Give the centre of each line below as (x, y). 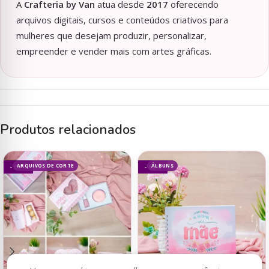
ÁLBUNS (162, 166)
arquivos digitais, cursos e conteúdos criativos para (122, 20)
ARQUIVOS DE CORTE (46, 166)
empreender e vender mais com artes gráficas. (114, 51)
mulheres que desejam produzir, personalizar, (111, 36)
